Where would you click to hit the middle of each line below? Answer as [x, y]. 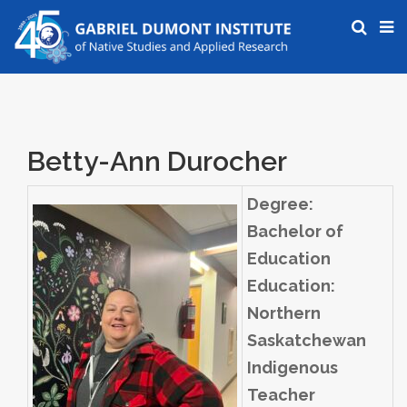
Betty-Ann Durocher [157, 162]
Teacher [281, 395]
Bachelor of [295, 232]
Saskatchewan [307, 341]
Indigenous [293, 368]
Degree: [280, 204]
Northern [284, 313]
